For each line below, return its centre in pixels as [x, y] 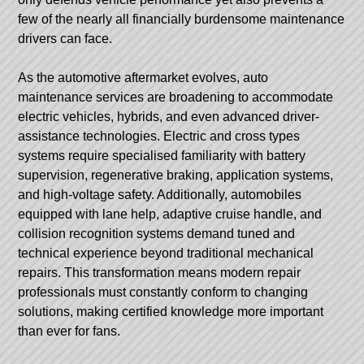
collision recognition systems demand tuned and [157, 233]
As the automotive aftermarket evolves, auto [143, 77]
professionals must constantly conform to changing [163, 292]
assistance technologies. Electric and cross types [159, 136]
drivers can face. [65, 38]
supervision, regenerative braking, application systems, [176, 175]
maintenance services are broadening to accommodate [176, 97]
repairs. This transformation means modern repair [160, 272]
